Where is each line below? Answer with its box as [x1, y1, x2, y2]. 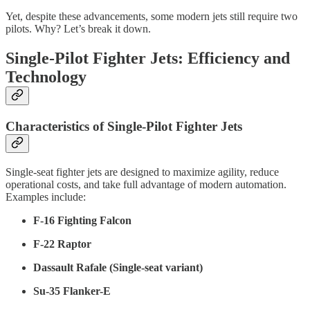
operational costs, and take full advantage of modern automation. [6, 178, 286, 190]
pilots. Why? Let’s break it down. [6, 23, 151, 35]
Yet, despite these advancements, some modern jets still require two [6, 10, 298, 23]
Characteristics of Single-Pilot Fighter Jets [6, 119, 242, 134]
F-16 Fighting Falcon [33, 214, 131, 226]
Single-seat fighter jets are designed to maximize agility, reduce [6, 165, 279, 178]
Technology [6, 68, 86, 86]
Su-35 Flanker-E [33, 284, 111, 297]
